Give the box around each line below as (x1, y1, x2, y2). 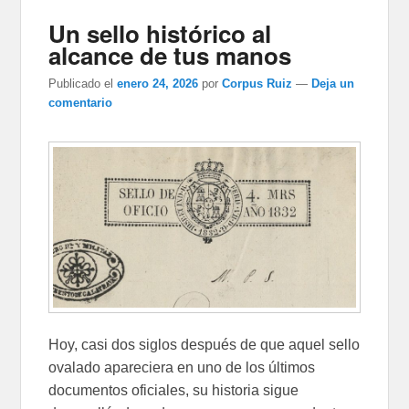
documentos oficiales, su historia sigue (48, 383, 299, 399)
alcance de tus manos (48, 38, 292, 73)
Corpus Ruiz (222, 77, 293, 91)
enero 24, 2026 (117, 77, 199, 91)
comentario (48, 96, 113, 110)
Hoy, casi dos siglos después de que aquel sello (48, 337, 361, 353)
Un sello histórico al (48, 16, 272, 51)
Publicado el (48, 77, 114, 91)
